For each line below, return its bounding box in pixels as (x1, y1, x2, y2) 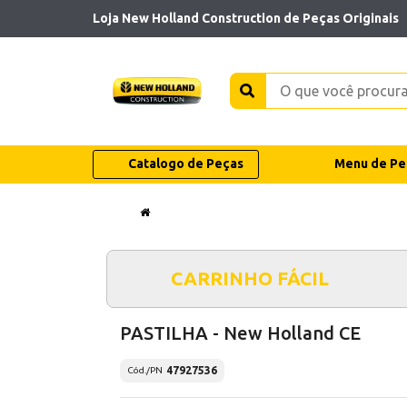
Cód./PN (127, 365, 163, 376)
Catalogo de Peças (127, 156, 243, 172)
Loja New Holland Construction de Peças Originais (93, 10, 399, 25)
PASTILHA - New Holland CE (120, 322, 361, 343)
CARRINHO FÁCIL (170, 267, 329, 289)
